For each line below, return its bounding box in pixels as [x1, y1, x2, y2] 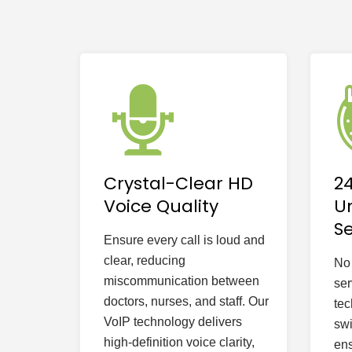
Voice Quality [104, 194, 218, 218]
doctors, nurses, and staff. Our [104, 295, 269, 308]
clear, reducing [104, 254, 185, 267]
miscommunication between [104, 274, 259, 288]
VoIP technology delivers [104, 315, 242, 328]
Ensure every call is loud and [104, 233, 265, 247]
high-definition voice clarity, [104, 335, 255, 349]
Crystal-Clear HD [104, 171, 253, 196]
